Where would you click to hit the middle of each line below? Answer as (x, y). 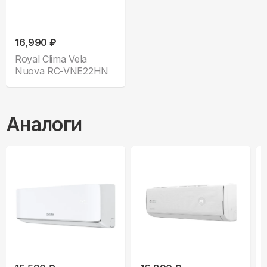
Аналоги (44, 125)
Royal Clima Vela (51, 59)
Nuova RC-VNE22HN (62, 71)
